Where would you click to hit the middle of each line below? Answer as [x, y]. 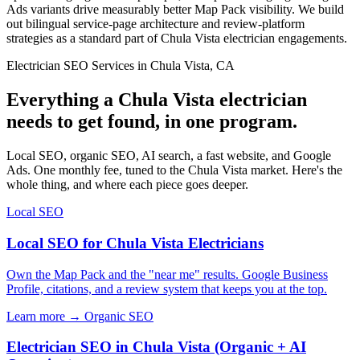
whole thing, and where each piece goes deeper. [127, 185]
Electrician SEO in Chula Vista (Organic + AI [156, 347]
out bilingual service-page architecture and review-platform [155, 24]
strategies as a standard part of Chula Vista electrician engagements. [177, 39]
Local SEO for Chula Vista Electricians [135, 243]
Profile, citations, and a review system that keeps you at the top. [167, 288]
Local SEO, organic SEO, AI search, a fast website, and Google [169, 156]
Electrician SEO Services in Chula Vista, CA [121, 66]
